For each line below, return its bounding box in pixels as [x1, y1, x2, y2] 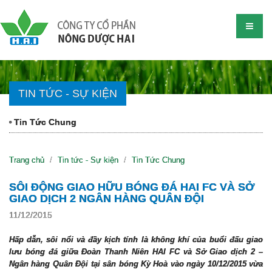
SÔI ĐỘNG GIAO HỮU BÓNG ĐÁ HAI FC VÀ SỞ [9, 181, 254, 193]
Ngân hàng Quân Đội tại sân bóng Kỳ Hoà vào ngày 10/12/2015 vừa [9, 259, 263, 268]
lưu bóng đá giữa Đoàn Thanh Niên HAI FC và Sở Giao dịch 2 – [9, 247, 263, 256]
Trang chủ [9, 155, 44, 165]
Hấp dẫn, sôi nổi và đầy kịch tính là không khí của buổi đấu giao [9, 235, 263, 244]
